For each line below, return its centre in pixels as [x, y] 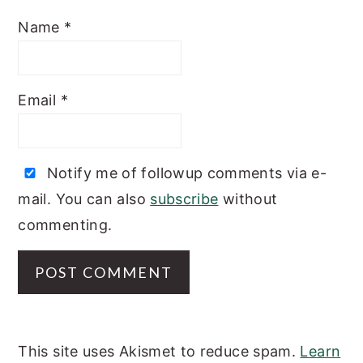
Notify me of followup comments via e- [185, 173]
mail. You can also [84, 199]
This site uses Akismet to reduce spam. [159, 352]
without [248, 199]
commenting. [65, 225]
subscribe [184, 199]
